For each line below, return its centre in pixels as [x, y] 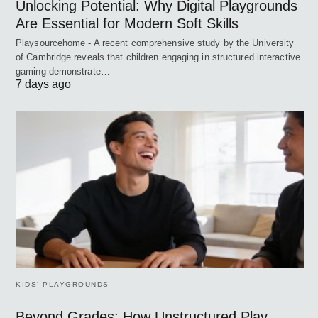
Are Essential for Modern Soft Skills [127, 24]
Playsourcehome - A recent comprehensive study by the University [155, 43]
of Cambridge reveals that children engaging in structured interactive [158, 57]
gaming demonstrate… [63, 72]
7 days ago [43, 84]
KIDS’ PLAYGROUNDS [62, 284]
